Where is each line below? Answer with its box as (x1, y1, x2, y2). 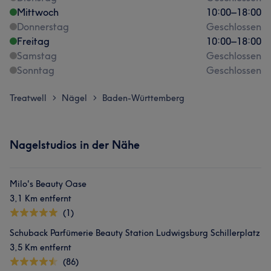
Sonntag (17, 64, 54, 76)
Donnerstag (17, 21, 69, 33)
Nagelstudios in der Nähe (10, 138, 140, 152)
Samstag (17, 50, 57, 62)
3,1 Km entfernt (10, 193, 71, 204)
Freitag (17, 35, 50, 47)
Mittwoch (17, 6, 59, 18)
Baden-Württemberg (102, 93, 184, 103)
